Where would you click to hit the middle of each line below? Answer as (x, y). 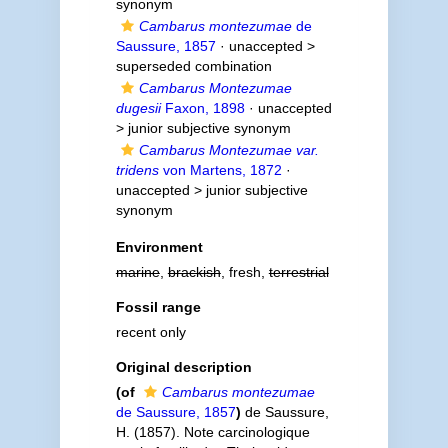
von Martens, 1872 (220, 170)
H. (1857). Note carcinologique (212, 432)
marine (137, 272)
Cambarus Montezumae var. (228, 150)
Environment (159, 247)
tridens (137, 170)
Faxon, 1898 (202, 108)
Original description (183, 367)
